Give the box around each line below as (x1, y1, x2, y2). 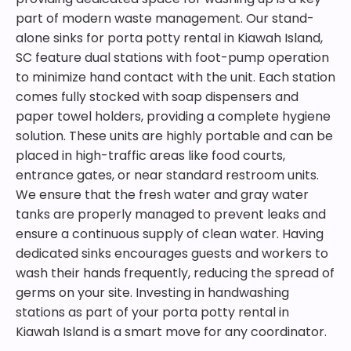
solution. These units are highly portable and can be (16, 127, 333, 145)
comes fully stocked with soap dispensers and (16, 88, 299, 106)
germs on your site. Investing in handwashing (16, 284, 289, 302)
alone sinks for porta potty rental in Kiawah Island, (16, 29, 323, 47)
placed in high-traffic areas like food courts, (16, 147, 285, 165)
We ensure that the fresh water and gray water (16, 186, 309, 204)
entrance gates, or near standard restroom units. (16, 166, 319, 184)
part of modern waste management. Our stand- (16, 9, 314, 27)
